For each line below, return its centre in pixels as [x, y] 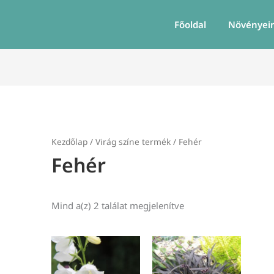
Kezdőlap [70, 142]
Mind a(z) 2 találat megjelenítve [118, 205]
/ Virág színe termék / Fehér [145, 142]
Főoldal [191, 24]
